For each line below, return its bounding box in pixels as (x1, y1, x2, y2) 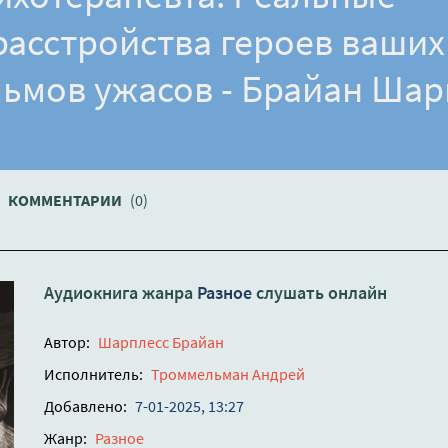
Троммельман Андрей (151, 364, 305, 385)
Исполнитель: (44, 364, 143, 385)
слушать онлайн (252, 281, 387, 305)
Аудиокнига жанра (44, 281, 197, 305)
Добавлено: (44, 396, 127, 417)
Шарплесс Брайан (98, 332, 224, 353)
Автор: (44, 332, 90, 353)
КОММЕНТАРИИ (8, 190, 125, 211)
